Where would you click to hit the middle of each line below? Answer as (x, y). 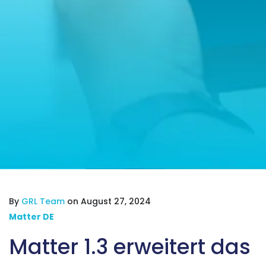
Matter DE (31, 216)
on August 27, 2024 (108, 201)
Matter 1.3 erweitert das (130, 246)
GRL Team (43, 201)
